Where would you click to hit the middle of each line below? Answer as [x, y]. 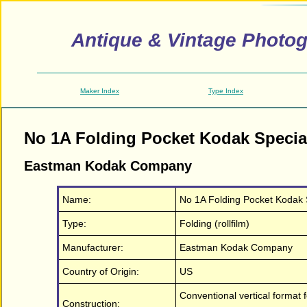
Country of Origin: [101, 271]
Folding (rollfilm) [214, 223]
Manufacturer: [93, 247]
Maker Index [100, 90]
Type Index [226, 90]
